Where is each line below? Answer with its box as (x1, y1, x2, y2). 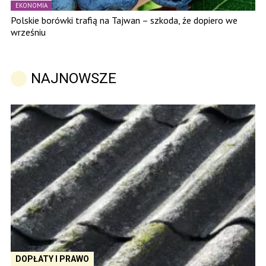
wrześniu (11, 26, 46, 39)
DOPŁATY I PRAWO (15, 254, 89, 264)
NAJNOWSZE (31, 70, 116, 87)
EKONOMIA (15, 1, 47, 10)
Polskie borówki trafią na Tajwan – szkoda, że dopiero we (11, 14, 237, 27)
